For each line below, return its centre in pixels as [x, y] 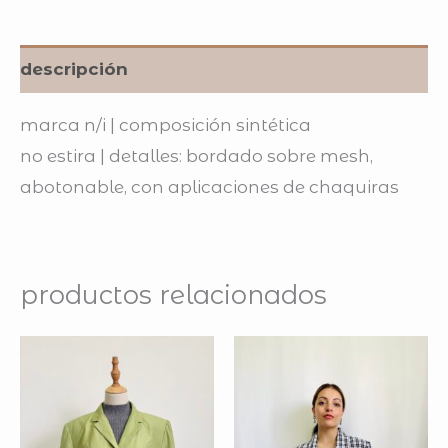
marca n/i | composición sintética [165, 125]
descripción [74, 68]
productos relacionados [173, 295]
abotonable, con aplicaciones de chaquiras [209, 187]
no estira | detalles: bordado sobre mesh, [196, 156]
